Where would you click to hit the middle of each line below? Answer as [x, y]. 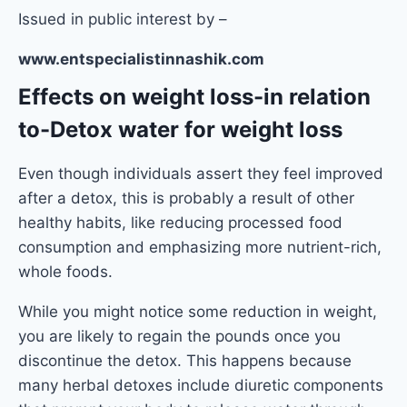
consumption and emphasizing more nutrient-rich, [200, 247]
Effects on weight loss [136, 97]
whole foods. [65, 272]
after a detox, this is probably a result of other [186, 198]
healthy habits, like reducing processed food [180, 223]
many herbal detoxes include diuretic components [201, 385]
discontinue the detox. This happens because [185, 361]
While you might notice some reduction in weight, [198, 312]
